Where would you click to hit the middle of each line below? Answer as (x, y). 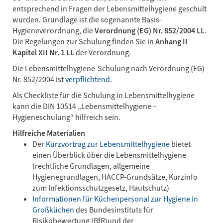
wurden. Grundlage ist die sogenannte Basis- (87, 20)
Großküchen (53, 210)
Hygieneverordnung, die (54, 31)
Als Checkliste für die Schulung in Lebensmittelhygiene (104, 95)
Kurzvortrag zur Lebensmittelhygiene (108, 144)
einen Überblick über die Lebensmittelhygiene (109, 155)
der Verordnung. (103, 53)
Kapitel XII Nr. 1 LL (43, 53)
